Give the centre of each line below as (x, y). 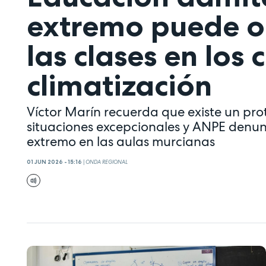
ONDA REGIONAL (107, 162)
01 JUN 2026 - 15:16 (54, 162)
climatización (119, 85)
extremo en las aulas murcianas (121, 142)
